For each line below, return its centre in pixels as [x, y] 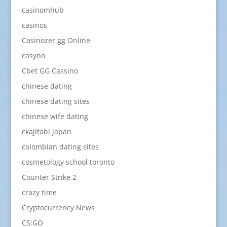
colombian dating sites [60, 147]
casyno [33, 55]
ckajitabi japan [46, 131]
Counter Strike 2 [49, 177]
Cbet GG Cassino [50, 71]
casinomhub [43, 10]
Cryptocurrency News [58, 207]
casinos [34, 25]
